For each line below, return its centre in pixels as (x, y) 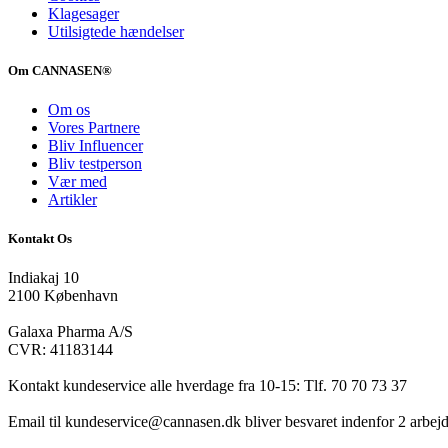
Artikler (72, 199)
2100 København (63, 296)
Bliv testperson (95, 163)
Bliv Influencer (95, 145)
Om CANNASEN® (60, 70)
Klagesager (83, 13)
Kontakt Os (40, 239)
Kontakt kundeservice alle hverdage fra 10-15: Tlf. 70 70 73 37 (207, 386)
